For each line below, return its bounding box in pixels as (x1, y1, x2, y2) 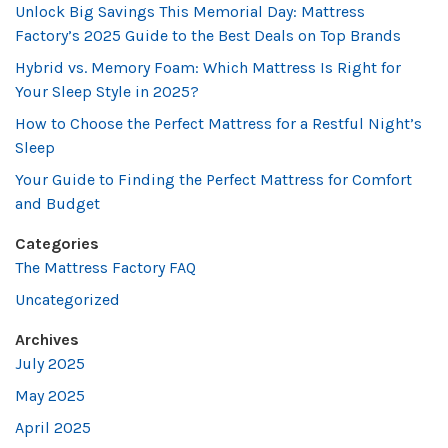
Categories (15, 234, 99, 253)
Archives (15, 330, 79, 349)
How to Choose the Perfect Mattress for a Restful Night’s (15, 114, 422, 133)
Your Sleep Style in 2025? (15, 82, 199, 101)
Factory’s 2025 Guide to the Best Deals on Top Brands (15, 26, 401, 45)
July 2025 (15, 354, 85, 373)
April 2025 (15, 418, 91, 437)
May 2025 (15, 386, 85, 405)
